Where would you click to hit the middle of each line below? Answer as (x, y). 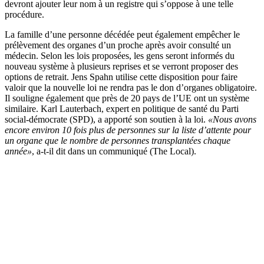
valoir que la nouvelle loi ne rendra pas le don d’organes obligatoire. (131, 88)
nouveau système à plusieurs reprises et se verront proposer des (121, 67)
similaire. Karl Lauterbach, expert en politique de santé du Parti (122, 109)
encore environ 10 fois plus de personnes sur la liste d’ (105, 130)
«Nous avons (232, 120)
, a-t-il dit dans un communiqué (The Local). (114, 151)
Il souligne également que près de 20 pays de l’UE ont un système (127, 98)
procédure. (24, 15)
